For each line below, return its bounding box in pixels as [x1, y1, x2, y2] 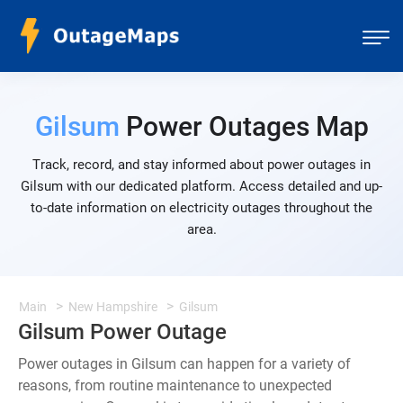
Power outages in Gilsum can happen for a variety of [18, 355, 351, 372]
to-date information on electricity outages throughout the [31, 200, 372, 216]
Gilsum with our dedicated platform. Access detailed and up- [21, 178, 382, 194]
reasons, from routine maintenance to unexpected [18, 377, 332, 394]
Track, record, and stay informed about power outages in [32, 157, 371, 173]
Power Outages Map [119, 111, 369, 142]
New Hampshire [68, 300, 157, 314]
